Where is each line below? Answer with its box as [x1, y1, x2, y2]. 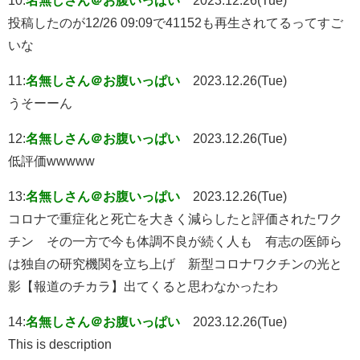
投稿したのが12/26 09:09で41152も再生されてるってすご [8, 15, 343, 29]
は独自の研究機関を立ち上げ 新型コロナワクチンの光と [8, 256, 342, 270]
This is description [8, 337, 112, 350]
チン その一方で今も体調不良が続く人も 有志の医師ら [8, 234, 342, 247]
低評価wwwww [8, 153, 95, 167]
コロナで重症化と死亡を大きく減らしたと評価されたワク [8, 211, 342, 225]
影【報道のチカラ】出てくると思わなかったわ [8, 279, 278, 292]
